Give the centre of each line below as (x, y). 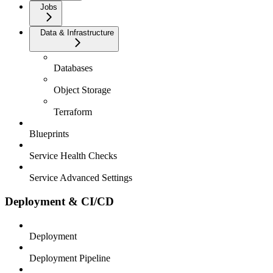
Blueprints (49, 134)
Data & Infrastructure (77, 33)
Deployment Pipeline (70, 258)
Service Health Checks (73, 156)
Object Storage (82, 90)
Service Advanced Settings (81, 178)
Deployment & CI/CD (59, 202)
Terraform (73, 112)
